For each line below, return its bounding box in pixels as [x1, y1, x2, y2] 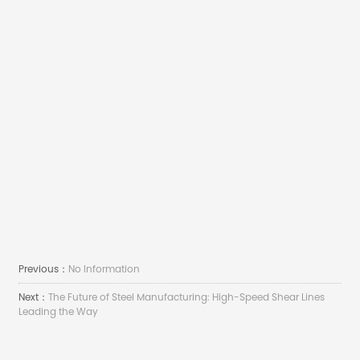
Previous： [18, 262, 69, 276]
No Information [68, 262, 141, 276]
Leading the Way [18, 305, 99, 319]
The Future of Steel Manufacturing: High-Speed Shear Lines [48, 290, 325, 305]
